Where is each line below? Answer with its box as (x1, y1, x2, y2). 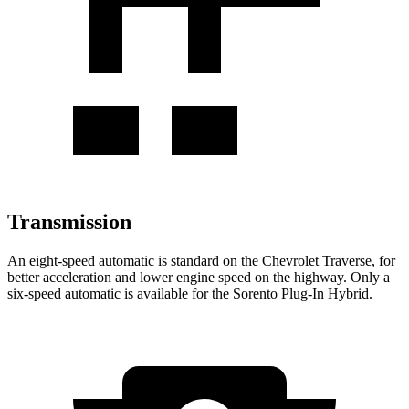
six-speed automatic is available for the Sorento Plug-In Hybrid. (7, 285, 372, 301)
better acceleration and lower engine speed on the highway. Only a (7, 268, 390, 285)
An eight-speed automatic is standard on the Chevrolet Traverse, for (7, 252, 395, 268)
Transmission (7, 209, 131, 234)
